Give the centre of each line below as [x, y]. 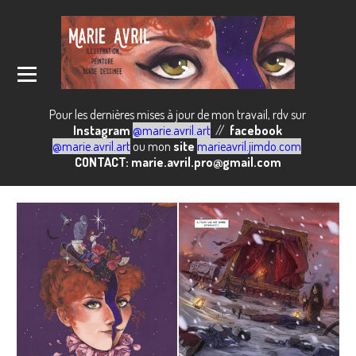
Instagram [102, 130]
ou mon [151, 146]
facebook [255, 130]
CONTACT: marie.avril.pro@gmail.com [178, 162]
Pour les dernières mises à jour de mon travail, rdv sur [178, 114]
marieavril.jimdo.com [249, 146]
